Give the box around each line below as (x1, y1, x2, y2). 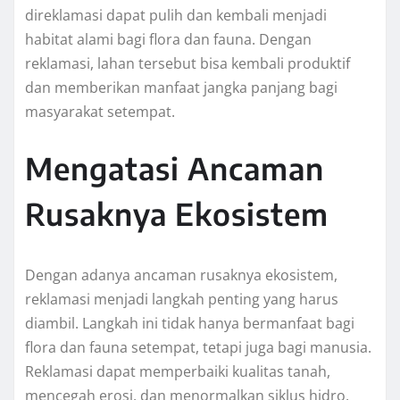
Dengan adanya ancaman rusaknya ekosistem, (25, 265, 337, 286)
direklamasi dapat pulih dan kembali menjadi (25, 5, 327, 26)
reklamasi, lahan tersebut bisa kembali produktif (25, 54, 350, 74)
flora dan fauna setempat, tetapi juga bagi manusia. (25, 337, 371, 358)
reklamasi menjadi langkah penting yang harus (25, 289, 338, 310)
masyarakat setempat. (25, 102, 175, 122)
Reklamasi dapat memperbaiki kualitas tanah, (25, 362, 330, 382)
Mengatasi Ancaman (25, 149, 324, 187)
